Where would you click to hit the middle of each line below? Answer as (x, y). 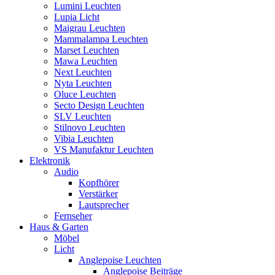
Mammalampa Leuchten (101, 39)
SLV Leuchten (83, 116)
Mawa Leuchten (86, 61)
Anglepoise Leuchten (120, 260)
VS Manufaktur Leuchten (104, 149)
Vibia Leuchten (84, 138)
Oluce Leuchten (85, 94)
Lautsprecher (104, 204)
